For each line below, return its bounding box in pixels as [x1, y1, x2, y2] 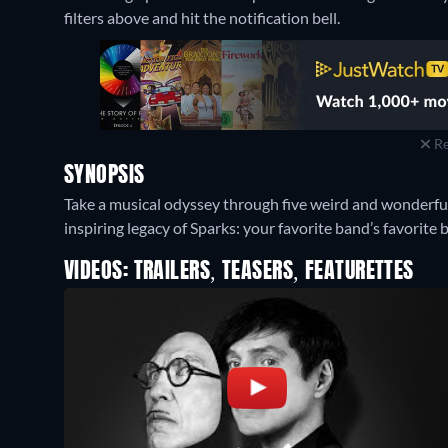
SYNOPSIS [64, 165, 145, 187]
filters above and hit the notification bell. [64, 8, 340, 27]
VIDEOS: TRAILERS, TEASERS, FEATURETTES [64, 261, 414, 283]
